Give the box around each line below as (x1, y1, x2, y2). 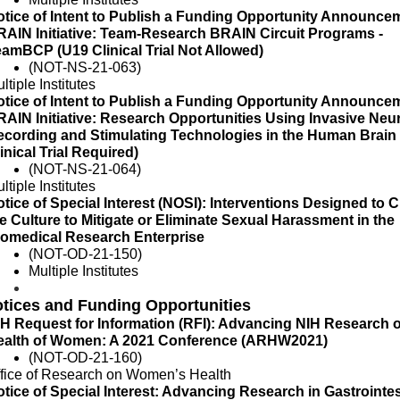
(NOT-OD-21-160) (29, 350, 142, 365)
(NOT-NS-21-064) (29, 162, 141, 177)
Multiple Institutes (29, 263, 138, 279)
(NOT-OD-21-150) (29, 246, 142, 262)
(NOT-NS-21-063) (29, 60, 141, 75)
